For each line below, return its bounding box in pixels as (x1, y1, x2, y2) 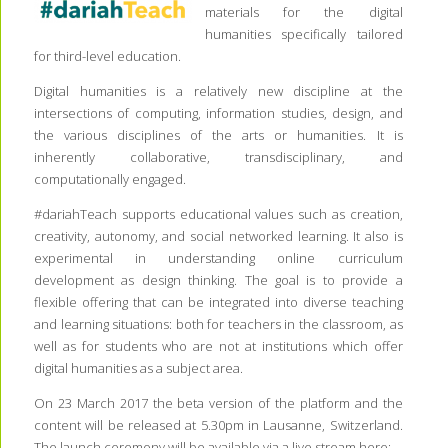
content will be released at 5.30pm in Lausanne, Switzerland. (34, 416, 403, 434)
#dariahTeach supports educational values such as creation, (34, 205, 403, 223)
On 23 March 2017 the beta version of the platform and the (34, 394, 403, 412)
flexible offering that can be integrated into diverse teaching (34, 293, 403, 311)
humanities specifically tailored (205, 25, 403, 43)
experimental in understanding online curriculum (34, 249, 403, 267)
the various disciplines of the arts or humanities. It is (34, 126, 403, 144)
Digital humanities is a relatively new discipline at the (34, 82, 403, 100)
